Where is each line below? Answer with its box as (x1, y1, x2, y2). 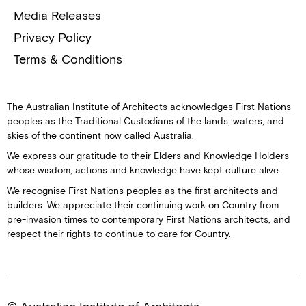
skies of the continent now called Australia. (7, 128, 194, 142)
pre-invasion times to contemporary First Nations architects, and (7, 212, 290, 226)
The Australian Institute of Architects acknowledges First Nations (7, 100, 291, 113)
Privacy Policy (14, 29, 92, 46)
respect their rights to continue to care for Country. (7, 227, 231, 240)
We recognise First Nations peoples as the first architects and (7, 184, 278, 197)
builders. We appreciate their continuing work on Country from (7, 198, 279, 212)
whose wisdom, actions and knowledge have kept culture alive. (7, 163, 281, 177)
